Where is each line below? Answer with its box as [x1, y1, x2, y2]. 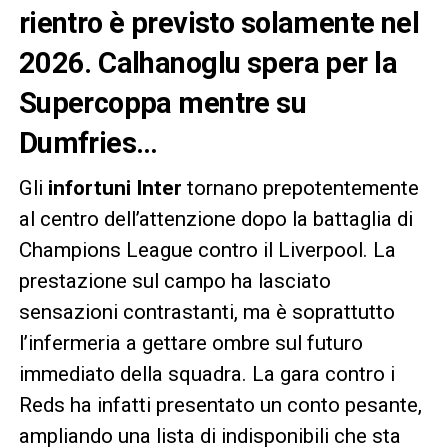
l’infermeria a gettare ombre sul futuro [18, 330, 363, 355]
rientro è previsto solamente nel [18, 5, 420, 40]
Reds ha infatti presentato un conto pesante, [18, 392, 422, 417]
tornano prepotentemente [181, 175, 419, 200]
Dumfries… [18, 125, 158, 160]
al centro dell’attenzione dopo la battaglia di [18, 206, 413, 231]
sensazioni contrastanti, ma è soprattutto [18, 299, 395, 324]
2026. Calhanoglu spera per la [18, 45, 397, 80]
